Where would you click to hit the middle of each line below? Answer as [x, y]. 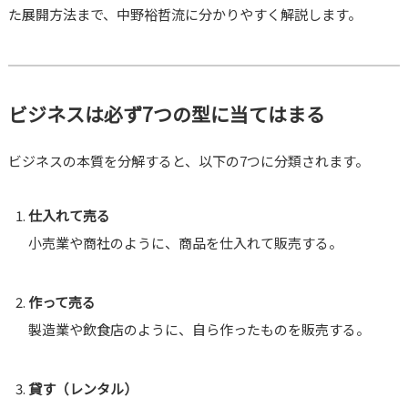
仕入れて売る [70, 216]
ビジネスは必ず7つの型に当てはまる [166, 114]
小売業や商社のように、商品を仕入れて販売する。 [186, 243]
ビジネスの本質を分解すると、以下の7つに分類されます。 [188, 161]
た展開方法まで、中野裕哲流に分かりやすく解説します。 [184, 15]
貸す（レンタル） [83, 389]
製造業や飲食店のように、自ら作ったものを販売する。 [199, 330]
